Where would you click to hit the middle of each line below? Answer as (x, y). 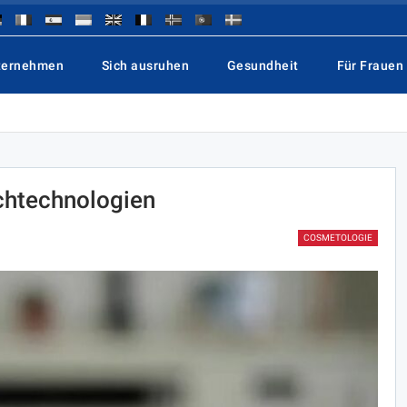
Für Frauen (370, 65)
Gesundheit (263, 65)
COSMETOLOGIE (338, 237)
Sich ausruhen (145, 65)
